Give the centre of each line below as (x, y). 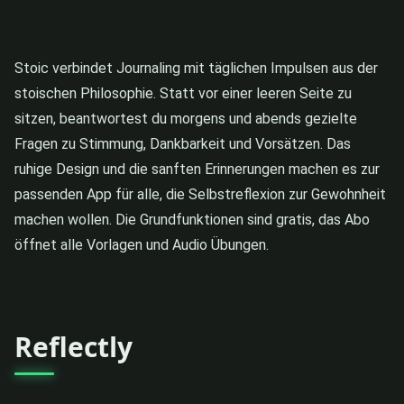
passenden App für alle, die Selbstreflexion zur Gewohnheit (200, 194)
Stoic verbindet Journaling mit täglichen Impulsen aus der (196, 68)
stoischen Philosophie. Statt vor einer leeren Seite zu (183, 93)
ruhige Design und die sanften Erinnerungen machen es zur (197, 169)
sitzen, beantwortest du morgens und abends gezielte (186, 118)
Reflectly (73, 346)
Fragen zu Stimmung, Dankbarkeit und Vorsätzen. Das (183, 143)
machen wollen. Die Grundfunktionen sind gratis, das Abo (192, 219)
